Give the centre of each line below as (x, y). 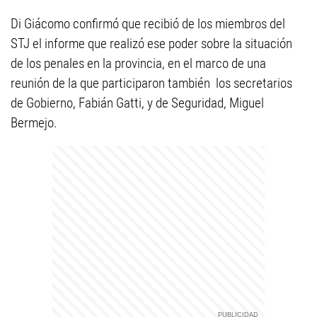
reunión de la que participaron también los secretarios (151, 83)
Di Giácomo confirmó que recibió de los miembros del (148, 24)
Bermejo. (34, 123)
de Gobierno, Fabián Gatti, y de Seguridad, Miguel (137, 103)
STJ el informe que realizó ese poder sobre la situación (151, 44)
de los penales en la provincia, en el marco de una (138, 63)
